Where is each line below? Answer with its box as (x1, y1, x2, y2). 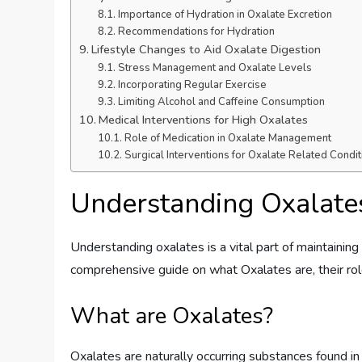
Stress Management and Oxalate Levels (117, 61, 312, 76)
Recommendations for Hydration (117, 24, 275, 40)
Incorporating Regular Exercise (117, 78, 267, 93)
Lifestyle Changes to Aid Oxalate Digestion (91, 41, 322, 58)
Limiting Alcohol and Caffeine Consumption (117, 95, 325, 110)
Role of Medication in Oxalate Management (124, 131, 331, 146)
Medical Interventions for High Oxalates (99, 112, 309, 128)
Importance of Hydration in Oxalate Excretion (117, 7, 332, 23)
